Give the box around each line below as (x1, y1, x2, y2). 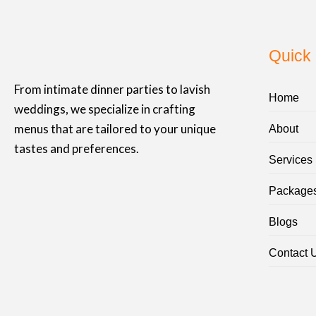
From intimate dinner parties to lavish (14, 82, 210, 97)
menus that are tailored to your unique (14, 121, 216, 137)
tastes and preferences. (14, 141, 141, 157)
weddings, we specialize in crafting (14, 102, 195, 117)
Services (269, 154, 312, 166)
